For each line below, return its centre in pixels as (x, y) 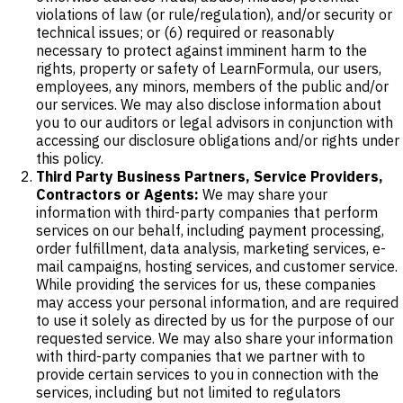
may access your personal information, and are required (217, 302)
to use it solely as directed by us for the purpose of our (215, 320)
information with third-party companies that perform (207, 212)
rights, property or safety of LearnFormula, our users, (209, 68)
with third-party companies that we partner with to (201, 356)
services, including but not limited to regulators (188, 392)
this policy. (70, 158)
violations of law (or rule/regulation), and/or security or (214, 14)
